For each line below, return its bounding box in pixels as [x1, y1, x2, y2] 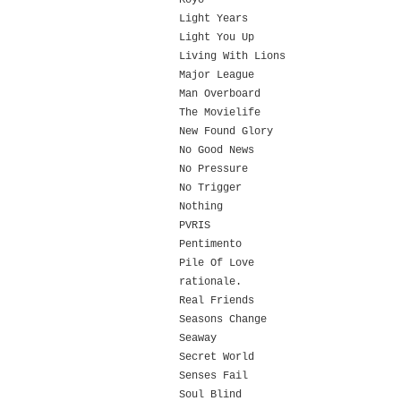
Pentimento [179, 238, 242, 251]
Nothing [179, 200, 223, 213]
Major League [179, 69, 254, 81]
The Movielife [179, 107, 260, 119]
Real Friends [179, 294, 254, 307]
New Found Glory [179, 125, 273, 138]
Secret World [179, 351, 254, 363]
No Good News [179, 144, 254, 157]
